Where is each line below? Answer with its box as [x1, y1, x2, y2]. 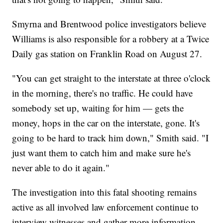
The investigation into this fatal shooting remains [12, 185, 197, 198]
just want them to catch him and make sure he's [12, 146, 191, 159]
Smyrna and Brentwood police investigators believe [12, 17, 207, 30]
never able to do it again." [12, 161, 110, 174]
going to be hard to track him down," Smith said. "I [12, 131, 209, 144]
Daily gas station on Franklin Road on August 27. [12, 47, 203, 60]
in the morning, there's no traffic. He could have [12, 86, 193, 99]
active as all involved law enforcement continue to [12, 200, 199, 213]
